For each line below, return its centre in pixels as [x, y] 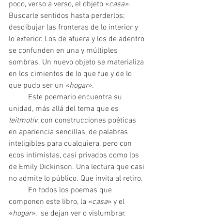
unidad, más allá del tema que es [65, 109]
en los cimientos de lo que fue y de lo [71, 74]
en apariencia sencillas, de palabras [69, 132]
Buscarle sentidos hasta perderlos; [68, 16]
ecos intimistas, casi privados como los [75, 155]
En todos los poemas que [12, 190]
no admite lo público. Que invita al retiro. [76, 179]
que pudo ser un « [39, 86]
